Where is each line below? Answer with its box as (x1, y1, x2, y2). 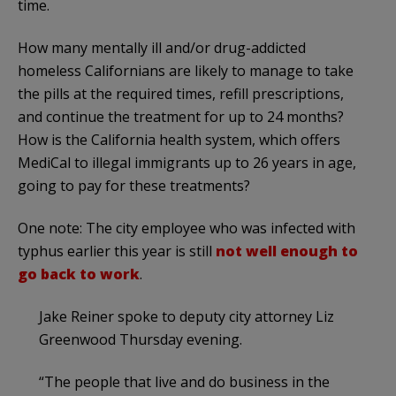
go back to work (18, 263, 140, 284)
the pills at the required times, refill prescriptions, (18, 83, 344, 103)
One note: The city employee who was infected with (18, 217, 355, 238)
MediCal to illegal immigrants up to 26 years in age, (18, 152, 356, 172)
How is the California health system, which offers (18, 129, 340, 149)
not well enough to (216, 240, 358, 261)
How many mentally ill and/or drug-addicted (18, 37, 306, 57)
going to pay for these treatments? (18, 175, 250, 195)
